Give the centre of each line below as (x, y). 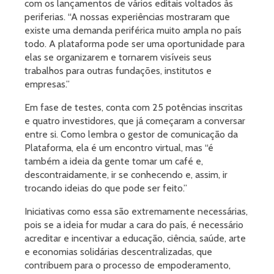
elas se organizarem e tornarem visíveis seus (118, 57)
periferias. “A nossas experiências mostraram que (127, 17)
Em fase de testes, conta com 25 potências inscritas (134, 108)
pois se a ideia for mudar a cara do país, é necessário (134, 225)
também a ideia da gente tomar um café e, (114, 161)
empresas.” (47, 84)
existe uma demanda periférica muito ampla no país (133, 31)
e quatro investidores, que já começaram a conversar (135, 121)
